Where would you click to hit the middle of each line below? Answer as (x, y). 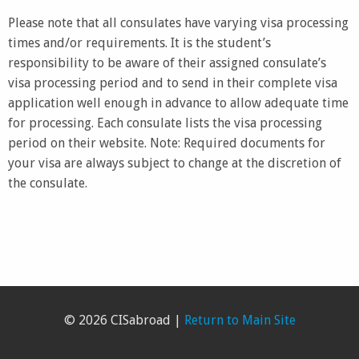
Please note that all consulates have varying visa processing (178, 22)
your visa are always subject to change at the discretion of (175, 163)
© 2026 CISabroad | (124, 320)
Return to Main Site (240, 320)
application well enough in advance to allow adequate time (178, 103)
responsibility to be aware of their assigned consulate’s (167, 63)
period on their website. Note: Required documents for (167, 143)
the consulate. (48, 183)
